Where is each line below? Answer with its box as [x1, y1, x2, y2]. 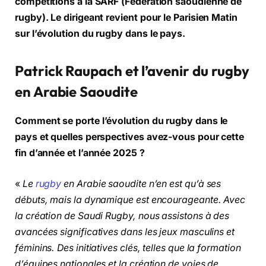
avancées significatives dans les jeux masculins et [15, 226, 235, 237]
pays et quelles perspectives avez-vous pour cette [15, 131, 245, 143]
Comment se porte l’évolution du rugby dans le [15, 115, 228, 127]
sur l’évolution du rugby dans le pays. [15, 28, 185, 40]
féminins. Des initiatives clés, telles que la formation [15, 242, 241, 254]
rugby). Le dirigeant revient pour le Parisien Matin [15, 12, 237, 24]
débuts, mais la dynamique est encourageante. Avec [15, 194, 246, 205]
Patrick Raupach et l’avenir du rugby [15, 62, 250, 80]
